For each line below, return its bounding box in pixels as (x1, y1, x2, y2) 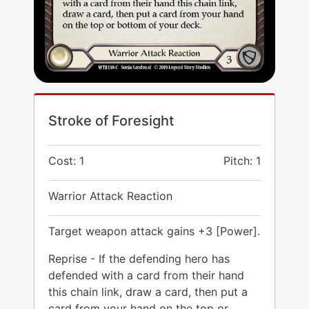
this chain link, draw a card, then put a (48, 285, 248, 299)
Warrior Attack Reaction (48, 189, 172, 203)
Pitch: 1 (223, 154, 261, 168)
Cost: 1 (48, 154, 84, 168)
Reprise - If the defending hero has (48, 252, 230, 266)
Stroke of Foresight (48, 112, 174, 130)
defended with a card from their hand (48, 268, 244, 283)
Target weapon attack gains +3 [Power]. (48, 224, 260, 239)
